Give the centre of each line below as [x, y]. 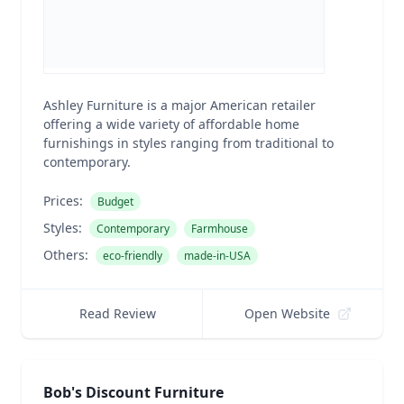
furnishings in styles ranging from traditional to [188, 143]
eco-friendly [133, 256]
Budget [115, 202]
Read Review [117, 313]
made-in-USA [217, 256]
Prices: [63, 201]
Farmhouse [220, 229]
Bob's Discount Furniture [133, 392]
